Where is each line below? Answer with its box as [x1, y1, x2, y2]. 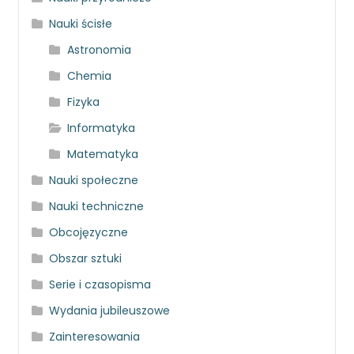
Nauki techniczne [49, 198, 145, 214]
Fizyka [66, 93, 100, 110]
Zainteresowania [49, 328, 141, 345]
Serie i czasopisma [49, 276, 152, 292]
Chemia [66, 67, 111, 84]
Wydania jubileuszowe [49, 302, 171, 318]
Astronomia [66, 41, 131, 58]
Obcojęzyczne [49, 224, 129, 240]
